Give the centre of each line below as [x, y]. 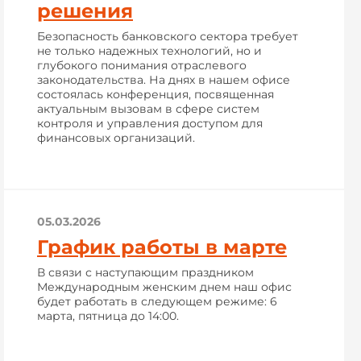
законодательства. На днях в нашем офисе [164, 80]
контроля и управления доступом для [150, 123]
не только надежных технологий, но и [149, 51]
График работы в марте [162, 247]
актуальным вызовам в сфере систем [148, 109]
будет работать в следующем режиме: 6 [157, 301]
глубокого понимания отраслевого [142, 65]
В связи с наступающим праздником [145, 272]
